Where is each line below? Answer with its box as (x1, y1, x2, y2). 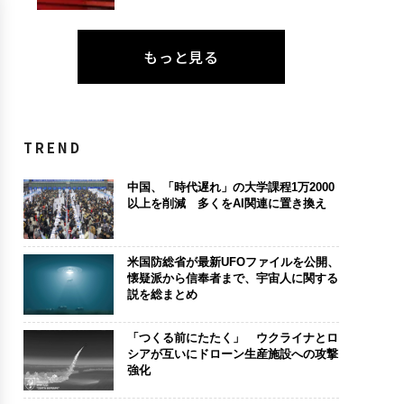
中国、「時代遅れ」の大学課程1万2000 (126, 179, 335, 194)
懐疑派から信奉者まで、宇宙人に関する (126, 271, 338, 286)
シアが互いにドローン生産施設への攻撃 (126, 346, 338, 361)
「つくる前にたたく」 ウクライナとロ (126, 330, 338, 344)
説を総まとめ (126, 288, 197, 302)
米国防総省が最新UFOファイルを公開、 (126, 255, 339, 270)
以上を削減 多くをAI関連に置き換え (126, 196, 326, 210)
